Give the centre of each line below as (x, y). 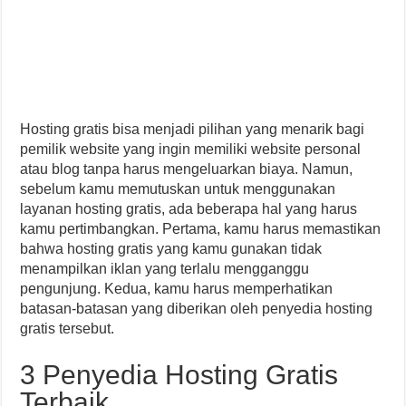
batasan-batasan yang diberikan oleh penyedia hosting (197, 309)
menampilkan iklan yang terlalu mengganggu (165, 269)
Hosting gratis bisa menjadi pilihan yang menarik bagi (193, 129)
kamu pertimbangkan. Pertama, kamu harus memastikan (201, 229)
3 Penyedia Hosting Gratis (179, 375)
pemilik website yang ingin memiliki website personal (191, 149)
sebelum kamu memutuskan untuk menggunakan (178, 189)
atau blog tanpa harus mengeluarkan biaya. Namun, (187, 169)
